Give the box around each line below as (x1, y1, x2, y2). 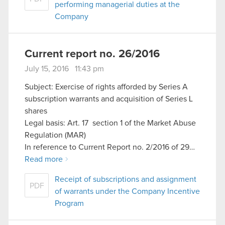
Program (55, 199, 84, 207)
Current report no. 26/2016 (25, 49, 160, 60)
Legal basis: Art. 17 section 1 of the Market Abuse (25, 119, 196, 127)
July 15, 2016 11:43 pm (25, 65, 104, 73)
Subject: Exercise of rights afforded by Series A (25, 82, 188, 91)
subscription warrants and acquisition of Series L (25, 94, 193, 103)
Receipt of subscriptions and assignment (55, 175, 196, 183)
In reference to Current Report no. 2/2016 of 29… (25, 143, 195, 151)
